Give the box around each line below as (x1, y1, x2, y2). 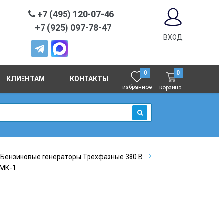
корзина (159, 84, 182, 91)
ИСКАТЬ (135, 121, 159, 128)
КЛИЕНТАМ (6, 75, 45, 83)
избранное (122, 84, 152, 90)
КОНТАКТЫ (69, 75, 108, 83)
